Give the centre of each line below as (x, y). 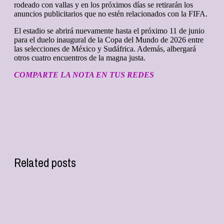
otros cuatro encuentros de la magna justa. (80, 57)
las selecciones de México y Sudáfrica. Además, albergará (105, 48)
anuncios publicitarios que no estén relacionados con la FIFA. (111, 13)
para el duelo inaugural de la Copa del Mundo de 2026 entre (109, 39)
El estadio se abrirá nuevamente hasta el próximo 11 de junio (109, 30)
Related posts (45, 162)
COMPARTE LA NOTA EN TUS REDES (84, 74)
